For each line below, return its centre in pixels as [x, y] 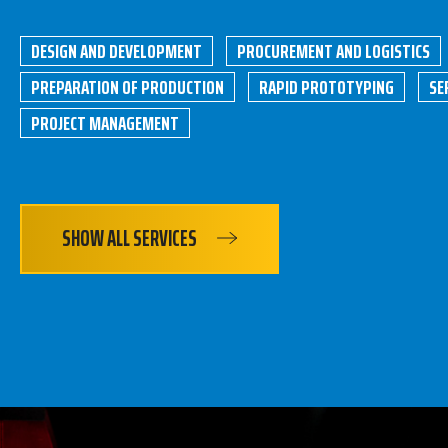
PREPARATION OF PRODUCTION [127, 87]
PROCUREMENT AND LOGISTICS [333, 51]
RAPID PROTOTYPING [326, 87]
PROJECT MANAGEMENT [105, 123]
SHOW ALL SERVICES [129, 238]
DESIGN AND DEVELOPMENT [116, 51]
